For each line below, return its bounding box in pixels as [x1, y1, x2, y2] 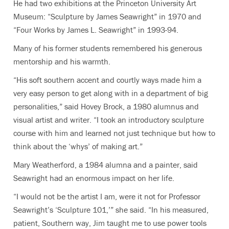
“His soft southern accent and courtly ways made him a [13, 74, 201, 85]
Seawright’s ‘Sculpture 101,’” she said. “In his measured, [13, 204, 209, 215]
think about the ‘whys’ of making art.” [13, 141, 143, 151]
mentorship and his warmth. [13, 56, 110, 66]
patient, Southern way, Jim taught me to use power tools [13, 217, 207, 228]
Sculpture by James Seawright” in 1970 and [51, 11, 201, 21]
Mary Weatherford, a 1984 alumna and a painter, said [13, 159, 198, 170]
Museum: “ [13, 11, 51, 21]
